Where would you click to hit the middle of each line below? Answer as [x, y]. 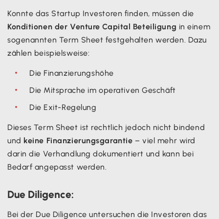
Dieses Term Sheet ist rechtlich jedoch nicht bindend [106, 127]
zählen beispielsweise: [49, 53]
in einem [194, 26]
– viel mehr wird [164, 140]
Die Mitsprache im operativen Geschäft [103, 90]
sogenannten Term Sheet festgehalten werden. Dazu [107, 40]
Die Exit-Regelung [63, 107]
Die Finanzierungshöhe [72, 73]
